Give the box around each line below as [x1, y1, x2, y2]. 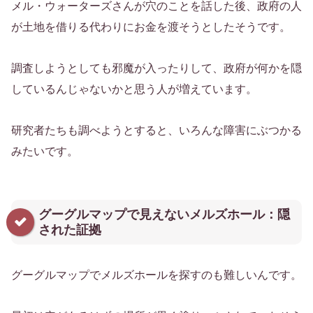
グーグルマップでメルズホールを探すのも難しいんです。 [11, 269, 302, 282]
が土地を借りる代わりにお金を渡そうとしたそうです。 [11, 21, 291, 34]
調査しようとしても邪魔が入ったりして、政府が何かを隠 [11, 62, 302, 75]
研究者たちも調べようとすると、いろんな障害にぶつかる [11, 124, 302, 136]
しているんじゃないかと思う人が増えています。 [11, 83, 257, 96]
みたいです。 [11, 145, 78, 157]
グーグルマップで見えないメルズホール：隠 [38, 207, 290, 221]
